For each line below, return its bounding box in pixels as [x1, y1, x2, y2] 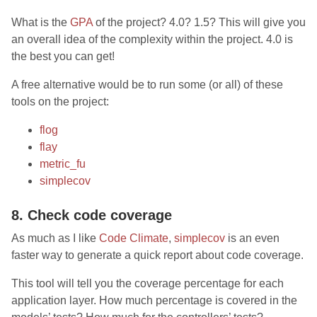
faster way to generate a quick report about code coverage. [11, 249, 304, 261]
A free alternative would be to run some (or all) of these [11, 79, 283, 91]
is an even [225, 232, 279, 244]
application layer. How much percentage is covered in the [11, 294, 297, 306]
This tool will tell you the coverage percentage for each [11, 277, 284, 289]
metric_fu [40, 158, 86, 170]
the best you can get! [11, 50, 115, 62]
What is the [11, 16, 70, 28]
